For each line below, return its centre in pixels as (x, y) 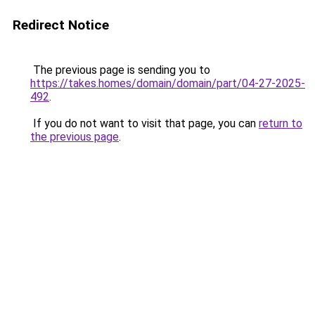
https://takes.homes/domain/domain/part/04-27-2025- (168, 83)
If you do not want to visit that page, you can (144, 123)
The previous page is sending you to (120, 70)
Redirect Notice (61, 25)
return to (281, 123)
